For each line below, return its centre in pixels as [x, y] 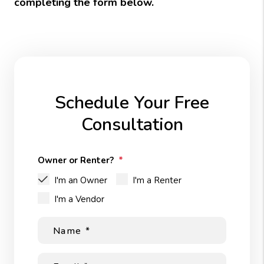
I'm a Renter [157, 180]
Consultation [132, 125]
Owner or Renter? [76, 160]
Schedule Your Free [132, 103]
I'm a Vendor [79, 199]
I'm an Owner [81, 180]
